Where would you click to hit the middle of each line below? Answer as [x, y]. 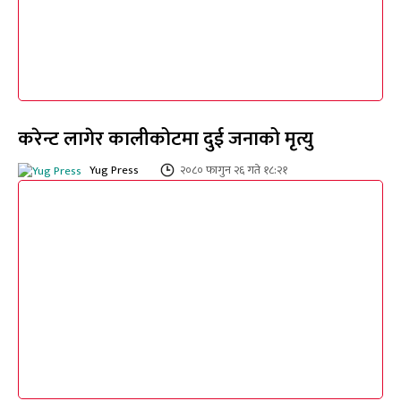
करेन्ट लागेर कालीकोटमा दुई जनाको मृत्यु [166, 140]
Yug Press [114, 171]
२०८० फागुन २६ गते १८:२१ [234, 171]
